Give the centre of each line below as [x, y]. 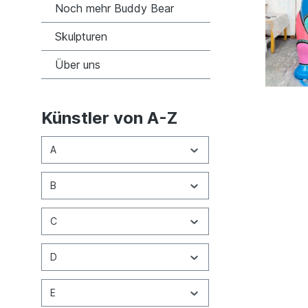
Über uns [78, 64]
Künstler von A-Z [109, 118]
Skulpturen [81, 36]
